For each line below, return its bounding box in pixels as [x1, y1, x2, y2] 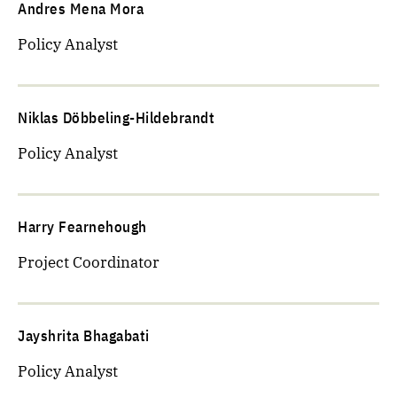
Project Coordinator [18, 253, 160, 272]
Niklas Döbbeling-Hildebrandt [18, 108, 214, 128]
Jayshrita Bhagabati [18, 326, 150, 346]
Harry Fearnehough [18, 217, 147, 237]
